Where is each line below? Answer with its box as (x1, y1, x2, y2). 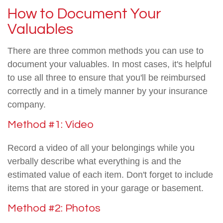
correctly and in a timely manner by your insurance (7, 86, 208, 96)
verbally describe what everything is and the (7, 156, 181, 166)
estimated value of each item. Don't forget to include (7, 170, 213, 180)
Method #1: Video (7, 119, 94, 130)
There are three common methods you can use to (7, 46, 204, 56)
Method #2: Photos (7, 203, 101, 214)
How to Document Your (7, 6, 161, 21)
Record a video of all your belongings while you (7, 143, 195, 153)
